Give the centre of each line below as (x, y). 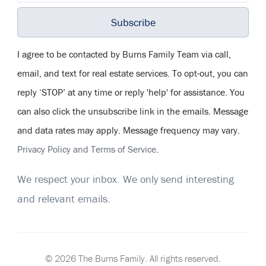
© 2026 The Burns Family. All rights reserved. (133, 258)
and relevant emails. (64, 198)
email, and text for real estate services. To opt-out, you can (133, 73)
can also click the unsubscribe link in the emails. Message (133, 111)
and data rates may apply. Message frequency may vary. (129, 130)
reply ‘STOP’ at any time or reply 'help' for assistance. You (131, 92)
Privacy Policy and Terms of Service (87, 149)
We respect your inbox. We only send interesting (126, 179)
